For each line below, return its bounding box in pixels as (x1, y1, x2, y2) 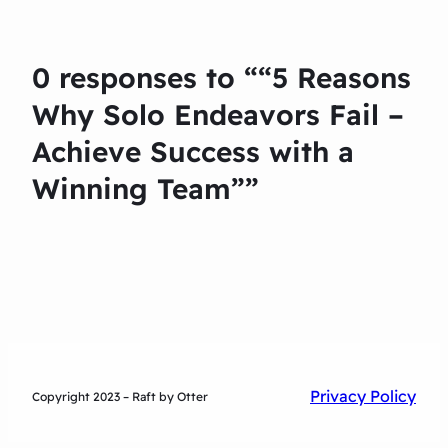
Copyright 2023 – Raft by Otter (32, 389, 208, 404)
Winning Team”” (32, 171, 259, 207)
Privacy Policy (310, 386, 416, 406)
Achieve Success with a (32, 134, 354, 170)
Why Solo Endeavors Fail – (32, 97, 404, 133)
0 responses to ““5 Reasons (32, 60, 411, 96)
